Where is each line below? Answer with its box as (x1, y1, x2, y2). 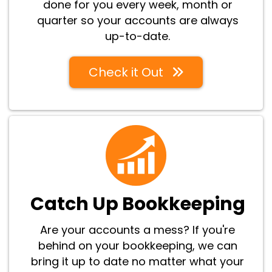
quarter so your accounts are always (36, 12, 239, 28)
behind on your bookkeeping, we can (38, 237, 237, 253)
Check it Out (89, 63, 163, 81)
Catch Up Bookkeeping (30, 191, 245, 217)
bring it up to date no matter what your (31, 253, 244, 269)
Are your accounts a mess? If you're (40, 222, 235, 237)
